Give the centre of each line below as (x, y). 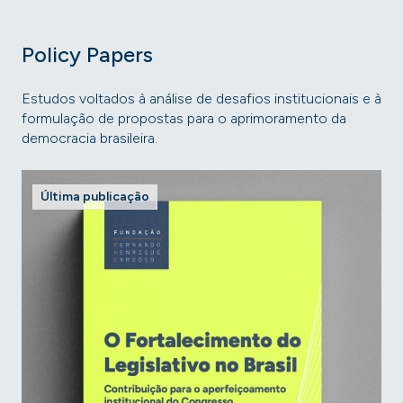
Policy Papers (87, 54)
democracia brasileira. (90, 138)
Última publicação (95, 197)
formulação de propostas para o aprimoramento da (184, 118)
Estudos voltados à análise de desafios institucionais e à (201, 99)
